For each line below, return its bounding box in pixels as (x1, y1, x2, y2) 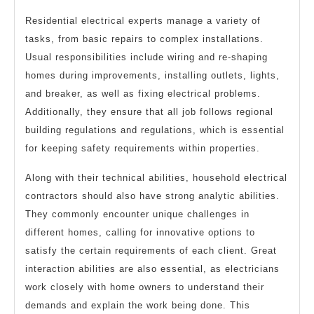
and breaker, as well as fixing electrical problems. (25, 88, 261, 100)
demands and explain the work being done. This (25, 300, 250, 311)
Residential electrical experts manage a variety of (25, 15, 261, 27)
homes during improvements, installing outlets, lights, (25, 70, 280, 81)
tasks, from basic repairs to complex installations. (25, 34, 264, 45)
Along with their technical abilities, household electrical (25, 172, 287, 184)
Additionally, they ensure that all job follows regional (25, 107, 273, 118)
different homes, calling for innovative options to (25, 227, 255, 238)
